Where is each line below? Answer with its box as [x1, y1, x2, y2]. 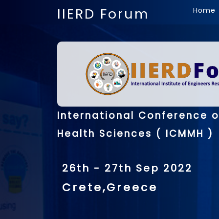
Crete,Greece [62, 180, 158, 196]
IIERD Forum [57, 5, 149, 23]
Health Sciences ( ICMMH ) [57, 127, 214, 141]
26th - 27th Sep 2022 [62, 161, 193, 175]
